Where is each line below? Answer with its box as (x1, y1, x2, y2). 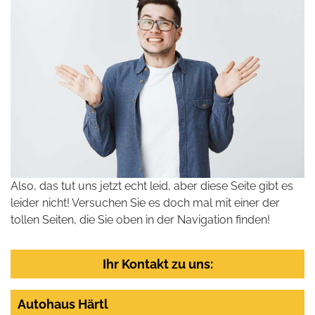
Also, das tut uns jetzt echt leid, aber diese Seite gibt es (11, 179, 293, 193)
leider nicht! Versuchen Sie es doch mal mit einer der (11, 195, 280, 210)
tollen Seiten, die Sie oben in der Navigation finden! (11, 212, 270, 226)
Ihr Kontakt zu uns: (102, 256, 213, 271)
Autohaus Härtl (18, 296, 108, 311)
